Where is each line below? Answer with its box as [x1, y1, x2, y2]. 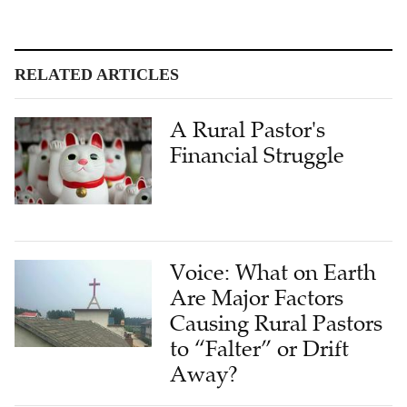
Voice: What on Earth [170, 259, 377, 286]
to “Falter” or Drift [170, 335, 350, 362]
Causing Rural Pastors [170, 310, 383, 337]
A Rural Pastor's [170, 116, 326, 144]
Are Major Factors [170, 284, 344, 312]
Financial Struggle [170, 142, 345, 169]
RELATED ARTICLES [15, 65, 179, 84]
